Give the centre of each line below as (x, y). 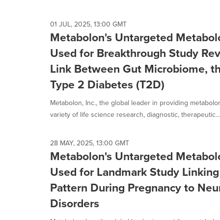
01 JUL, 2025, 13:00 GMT (88, 24)
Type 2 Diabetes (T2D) (107, 84)
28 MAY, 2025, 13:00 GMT (90, 143)
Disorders (75, 203)
